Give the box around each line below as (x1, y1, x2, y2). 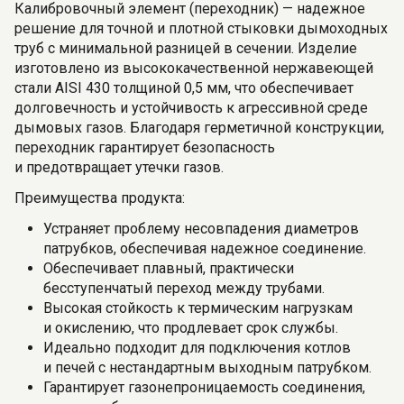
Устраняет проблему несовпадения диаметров (43, 220, 359, 237)
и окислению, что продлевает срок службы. (43, 319, 338, 336)
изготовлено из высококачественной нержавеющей (14, 60, 373, 77)
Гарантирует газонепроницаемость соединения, (43, 379, 365, 396)
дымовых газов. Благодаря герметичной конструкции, (14, 119, 384, 136)
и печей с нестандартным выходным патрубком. (43, 359, 372, 376)
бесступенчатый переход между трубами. (43, 280, 325, 297)
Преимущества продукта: (14, 189, 185, 207)
